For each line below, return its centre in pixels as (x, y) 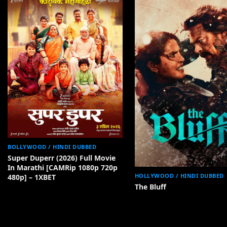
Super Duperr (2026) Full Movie (62, 158)
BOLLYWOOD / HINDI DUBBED (52, 147)
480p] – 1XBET (32, 177)
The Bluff (150, 187)
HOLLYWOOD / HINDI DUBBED (179, 176)
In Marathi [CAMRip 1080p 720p (63, 168)
